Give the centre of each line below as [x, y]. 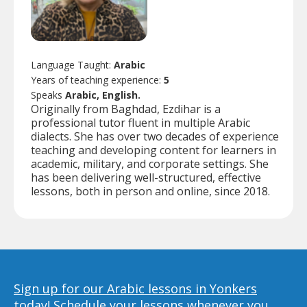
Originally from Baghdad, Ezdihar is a [126, 109]
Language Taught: [72, 64]
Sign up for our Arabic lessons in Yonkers [135, 288]
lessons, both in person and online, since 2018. [150, 191]
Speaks [48, 95]
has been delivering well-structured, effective [146, 177]
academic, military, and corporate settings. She [150, 163]
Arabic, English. [103, 95]
